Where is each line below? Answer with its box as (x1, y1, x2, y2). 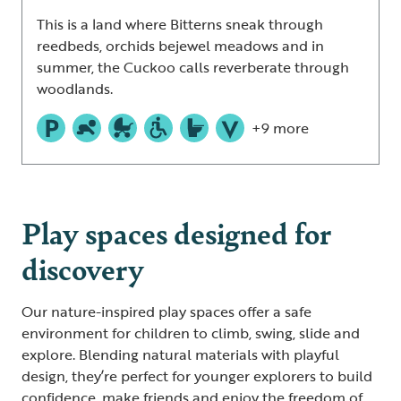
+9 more (252, 117, 309, 140)
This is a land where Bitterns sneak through (37, 13, 323, 36)
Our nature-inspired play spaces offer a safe (21, 301, 311, 323)
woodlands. (37, 78, 113, 100)
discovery (21, 247, 149, 290)
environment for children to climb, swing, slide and (21, 322, 360, 345)
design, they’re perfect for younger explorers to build (21, 365, 372, 388)
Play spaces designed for (21, 211, 331, 254)
